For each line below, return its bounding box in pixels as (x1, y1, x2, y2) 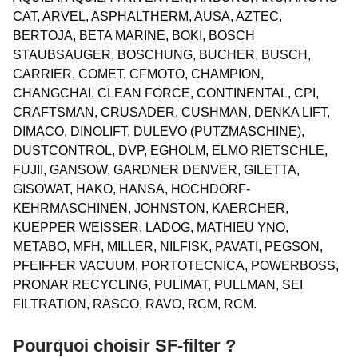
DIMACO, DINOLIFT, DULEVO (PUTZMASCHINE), (13, 124, 304, 138)
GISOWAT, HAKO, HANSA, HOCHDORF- (13, 181, 250, 196)
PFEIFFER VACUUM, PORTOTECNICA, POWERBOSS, (13, 258, 339, 272)
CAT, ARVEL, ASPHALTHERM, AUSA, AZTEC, (13, 9, 282, 23)
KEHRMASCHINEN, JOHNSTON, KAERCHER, (13, 201, 288, 215)
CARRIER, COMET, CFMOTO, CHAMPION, (13, 66, 264, 81)
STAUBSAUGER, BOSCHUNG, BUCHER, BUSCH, (13, 47, 311, 62)
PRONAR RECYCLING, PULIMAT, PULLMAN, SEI (13, 277, 303, 292)
